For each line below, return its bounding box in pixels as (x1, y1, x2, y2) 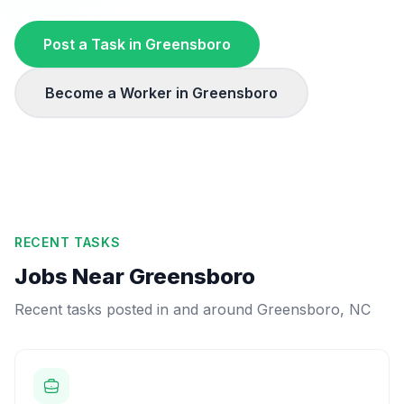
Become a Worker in (45, 84, 192, 102)
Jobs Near (14, 263, 129, 289)
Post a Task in (43, 35, 145, 53)
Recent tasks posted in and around (14, 300, 257, 318)
